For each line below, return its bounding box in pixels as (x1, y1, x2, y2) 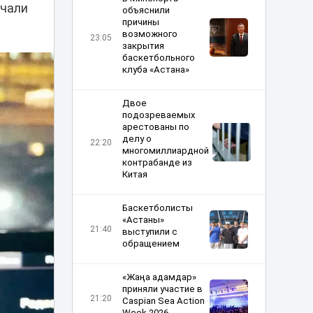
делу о (122, 133, 152, 144)
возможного (122, 29, 177, 39)
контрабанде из (122, 157, 192, 168)
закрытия (122, 41, 164, 51)
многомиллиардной (122, 145, 209, 156)
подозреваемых (122, 110, 196, 120)
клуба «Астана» (122, 64, 189, 75)
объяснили (122, 5, 170, 15)
